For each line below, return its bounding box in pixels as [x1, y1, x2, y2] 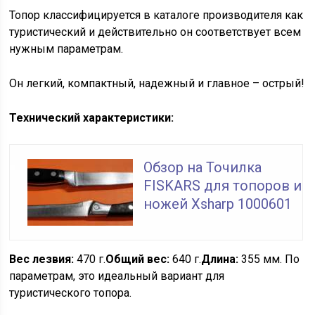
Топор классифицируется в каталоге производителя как [9, 8, 304, 22]
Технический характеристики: [9, 110, 174, 124]
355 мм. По [238, 252, 300, 266]
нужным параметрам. [9, 41, 124, 56]
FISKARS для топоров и [143, 176, 302, 194]
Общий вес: [105, 252, 173, 266]
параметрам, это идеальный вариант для [9, 269, 225, 283]
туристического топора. [9, 285, 132, 300]
